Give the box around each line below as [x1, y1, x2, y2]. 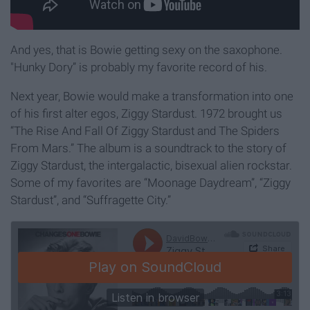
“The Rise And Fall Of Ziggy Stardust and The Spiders [10, 124, 280, 138]
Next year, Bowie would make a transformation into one [10, 89, 293, 104]
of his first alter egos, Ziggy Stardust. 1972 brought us [10, 107, 282, 121]
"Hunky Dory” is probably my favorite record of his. [10, 60, 267, 75]
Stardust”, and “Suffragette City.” [10, 193, 171, 208]
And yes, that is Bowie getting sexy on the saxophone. [10, 43, 282, 57]
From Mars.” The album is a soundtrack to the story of [10, 141, 286, 156]
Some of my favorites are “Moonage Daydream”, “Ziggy [10, 176, 291, 190]
